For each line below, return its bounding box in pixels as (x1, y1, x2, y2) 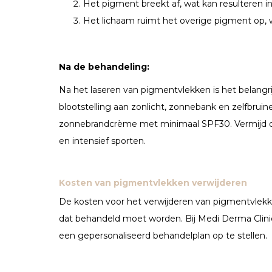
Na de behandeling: (59, 61, 149, 72)
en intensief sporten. (59, 135, 146, 146)
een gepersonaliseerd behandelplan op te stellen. (59, 229, 267, 241)
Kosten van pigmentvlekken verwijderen (59, 177, 247, 188)
